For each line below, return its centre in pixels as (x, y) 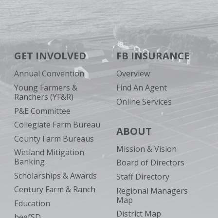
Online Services (144, 101)
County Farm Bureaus (54, 138)
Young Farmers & (45, 87)
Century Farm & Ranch (54, 190)
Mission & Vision (147, 149)
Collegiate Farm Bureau (57, 125)
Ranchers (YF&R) (44, 97)
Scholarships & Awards (55, 175)
